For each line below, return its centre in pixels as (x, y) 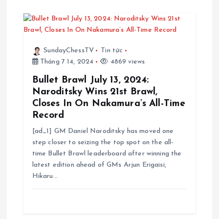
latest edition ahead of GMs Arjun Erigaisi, (99, 165)
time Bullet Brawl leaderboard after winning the (107, 154)
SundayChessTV (69, 51)
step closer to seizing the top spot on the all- (103, 143)
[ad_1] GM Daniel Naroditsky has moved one (103, 131)
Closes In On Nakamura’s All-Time (109, 104)
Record (48, 116)
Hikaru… (45, 176)
